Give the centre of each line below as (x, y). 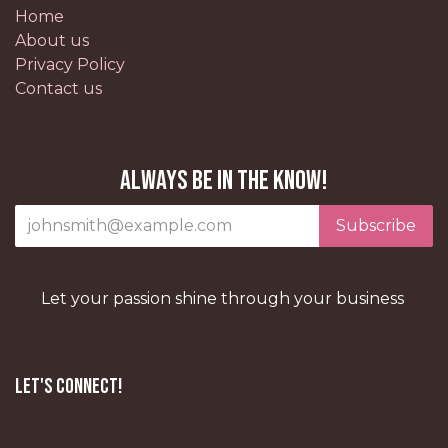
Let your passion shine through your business (224, 299)
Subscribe (376, 226)
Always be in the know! (224, 181)
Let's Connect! (68, 387)
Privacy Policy (70, 65)
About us (52, 41)
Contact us (58, 89)
